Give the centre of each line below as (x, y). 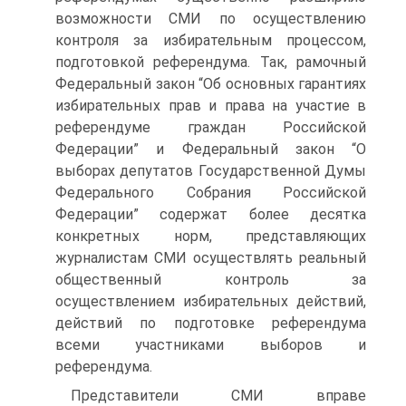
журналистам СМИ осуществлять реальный (211, 258)
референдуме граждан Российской (211, 127)
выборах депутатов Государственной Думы (211, 171)
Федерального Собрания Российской (211, 193)
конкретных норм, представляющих (211, 236)
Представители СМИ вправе (218, 396)
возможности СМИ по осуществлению (211, 19)
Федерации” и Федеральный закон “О (211, 149)
